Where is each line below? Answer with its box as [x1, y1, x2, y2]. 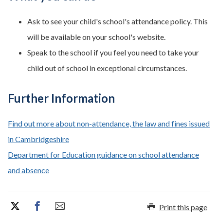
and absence [8, 165, 49, 175]
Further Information [8, 91, 115, 105]
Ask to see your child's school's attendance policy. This [27, 17, 208, 26]
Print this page [159, 202, 207, 212]
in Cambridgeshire [8, 134, 69, 144]
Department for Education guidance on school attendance [8, 150, 199, 159]
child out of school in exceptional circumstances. [27, 63, 187, 73]
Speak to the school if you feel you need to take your [27, 48, 199, 57]
